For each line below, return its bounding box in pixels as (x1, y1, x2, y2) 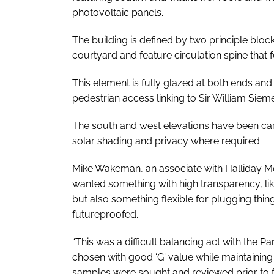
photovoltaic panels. (72, 6, 163, 18)
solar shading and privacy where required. (72, 135, 262, 147)
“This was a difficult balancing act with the (72, 235, 260, 248)
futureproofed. (72, 208, 138, 220)
